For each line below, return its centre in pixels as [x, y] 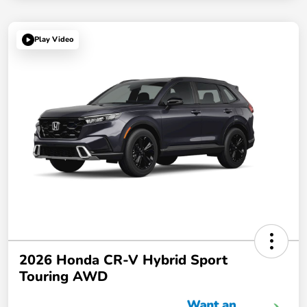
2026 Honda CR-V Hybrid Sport [123, 260]
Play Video [54, 40]
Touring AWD [63, 276]
